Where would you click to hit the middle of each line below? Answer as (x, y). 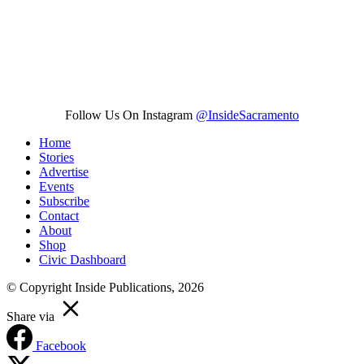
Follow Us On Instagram (130, 115)
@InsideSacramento (247, 115)
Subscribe (64, 201)
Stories (56, 157)
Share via (30, 316)
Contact (59, 215)
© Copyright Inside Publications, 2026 (105, 287)
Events (56, 186)
